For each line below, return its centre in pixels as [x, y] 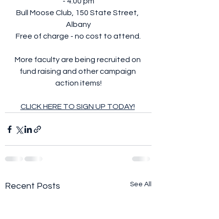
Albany [78, 25]
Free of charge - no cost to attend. [78, 36]
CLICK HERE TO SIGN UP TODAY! [77, 107]
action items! [78, 83]
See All [141, 185]
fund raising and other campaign [78, 72]
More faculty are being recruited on [78, 60]
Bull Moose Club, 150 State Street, [78, 13]
